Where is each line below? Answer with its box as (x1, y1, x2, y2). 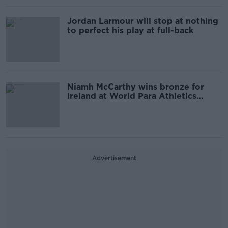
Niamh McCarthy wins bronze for (67, 82, 204, 92)
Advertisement (92, 154, 136, 162)
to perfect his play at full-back (67, 25, 193, 35)
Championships (67, 100, 131, 110)
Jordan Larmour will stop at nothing (67, 16, 218, 26)
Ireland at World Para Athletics (67, 91, 196, 101)
